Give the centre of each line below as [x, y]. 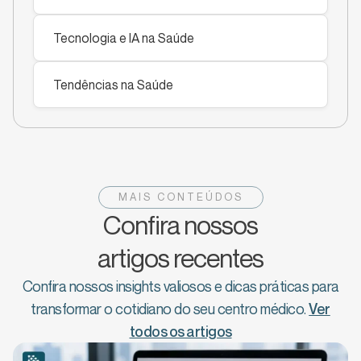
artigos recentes [180, 258]
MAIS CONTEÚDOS [180, 197]
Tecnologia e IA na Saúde [124, 38]
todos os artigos [180, 332]
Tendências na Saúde [113, 85]
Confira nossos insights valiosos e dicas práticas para [180, 286]
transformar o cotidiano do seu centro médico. [168, 309]
